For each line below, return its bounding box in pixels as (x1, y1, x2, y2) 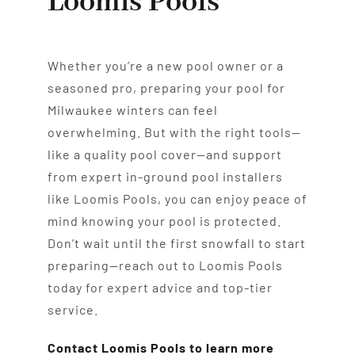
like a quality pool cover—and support (47, 146, 282, 162)
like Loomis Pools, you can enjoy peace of (47, 190, 307, 206)
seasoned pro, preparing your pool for (47, 79, 285, 95)
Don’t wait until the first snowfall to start (47, 235, 306, 250)
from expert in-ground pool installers (47, 168, 283, 184)
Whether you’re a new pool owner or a (47, 57, 284, 73)
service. (47, 301, 98, 317)
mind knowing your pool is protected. (47, 212, 281, 228)
